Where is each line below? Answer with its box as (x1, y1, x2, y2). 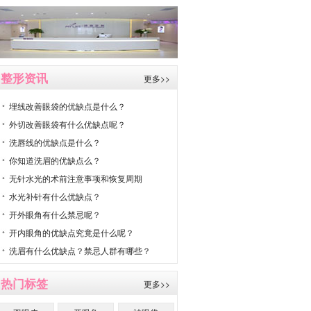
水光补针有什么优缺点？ (9, 190, 101, 202)
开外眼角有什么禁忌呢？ (9, 208, 101, 220)
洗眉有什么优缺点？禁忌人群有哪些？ (9, 244, 151, 256)
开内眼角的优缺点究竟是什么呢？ (9, 226, 134, 238)
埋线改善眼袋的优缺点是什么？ (9, 100, 126, 112)
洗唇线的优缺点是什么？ (9, 136, 101, 148)
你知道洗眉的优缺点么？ (9, 154, 101, 166)
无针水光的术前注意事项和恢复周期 (9, 172, 142, 184)
